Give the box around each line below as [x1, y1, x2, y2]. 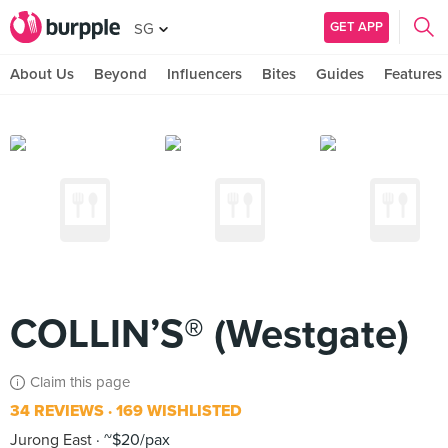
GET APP [330, 18, 383, 35]
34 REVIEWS [10, 401, 104, 421]
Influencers [167, 65, 242, 83]
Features [384, 65, 442, 83]
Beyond [94, 65, 147, 83]
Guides [316, 65, 364, 83]
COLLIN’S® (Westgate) [10, 310, 409, 358]
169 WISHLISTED [112, 401, 242, 421]
